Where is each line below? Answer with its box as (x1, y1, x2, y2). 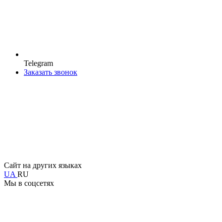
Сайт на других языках (4, 161, 82, 169)
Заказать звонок (24, 67, 77, 76)
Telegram (24, 58, 53, 67)
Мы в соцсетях (4, 178, 54, 187)
